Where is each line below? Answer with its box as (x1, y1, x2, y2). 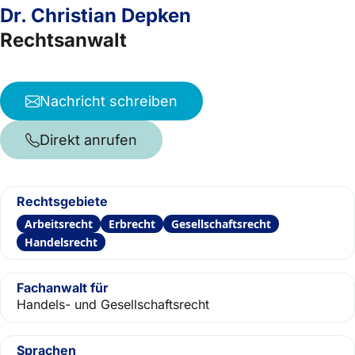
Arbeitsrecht (25, 216, 93, 231)
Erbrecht (109, 216, 155, 231)
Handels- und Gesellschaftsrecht (17, 296, 209, 312)
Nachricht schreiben (40, 93, 177, 109)
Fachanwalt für (17, 280, 109, 296)
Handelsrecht (25, 235, 97, 250)
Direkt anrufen (40, 132, 137, 148)
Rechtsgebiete (17, 193, 108, 209)
